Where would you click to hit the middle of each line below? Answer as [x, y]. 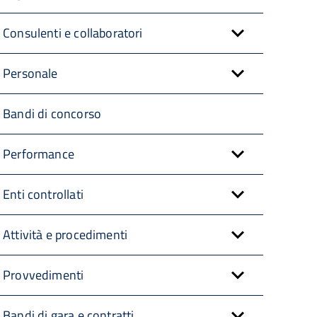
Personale [30, 73]
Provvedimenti [44, 275]
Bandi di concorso [52, 114]
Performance [39, 154]
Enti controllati [43, 194]
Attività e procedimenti [65, 235]
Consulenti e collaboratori [73, 33]
